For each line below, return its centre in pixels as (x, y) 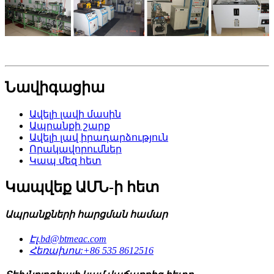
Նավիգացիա (55, 87)
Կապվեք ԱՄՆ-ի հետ (82, 187)
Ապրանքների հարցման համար (86, 214)
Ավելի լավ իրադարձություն (99, 137)
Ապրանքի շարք (70, 125)
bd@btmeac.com (73, 239)
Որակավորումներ (76, 149)
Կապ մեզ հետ (65, 160)
